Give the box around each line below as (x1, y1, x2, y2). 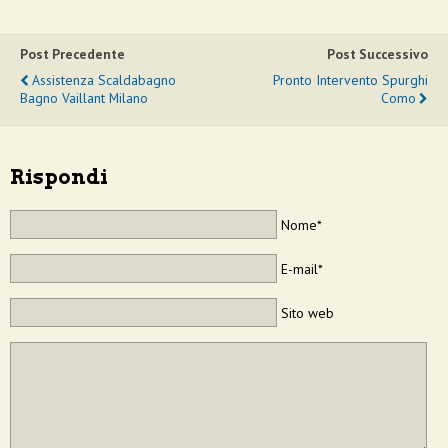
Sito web (280, 304, 334, 323)
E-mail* (280, 259, 323, 278)
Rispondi (10, 165, 108, 190)
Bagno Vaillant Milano (20, 89, 148, 108)
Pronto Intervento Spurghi (273, 71, 428, 90)
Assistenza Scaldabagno (32, 71, 176, 90)
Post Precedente (20, 45, 125, 64)
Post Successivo (327, 45, 428, 64)
